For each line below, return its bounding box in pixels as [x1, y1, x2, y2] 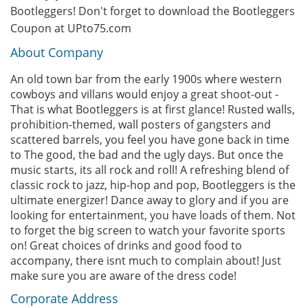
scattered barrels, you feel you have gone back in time [10, 132, 289, 147]
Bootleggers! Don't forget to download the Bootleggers [10, 3, 295, 19]
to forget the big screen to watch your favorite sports [10, 223, 285, 238]
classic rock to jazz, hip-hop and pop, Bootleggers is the [10, 177, 296, 192]
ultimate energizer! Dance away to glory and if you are [10, 192, 289, 208]
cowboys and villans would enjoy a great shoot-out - [10, 87, 278, 102]
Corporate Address [10, 290, 118, 307]
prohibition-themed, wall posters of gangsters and [10, 117, 271, 132]
